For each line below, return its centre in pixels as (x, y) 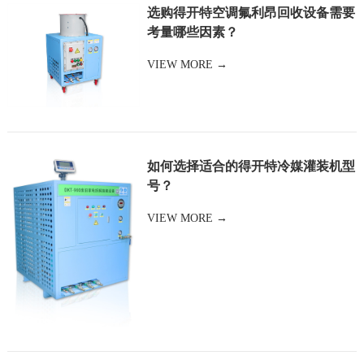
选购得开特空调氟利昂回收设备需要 (251, 12)
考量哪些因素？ (192, 32)
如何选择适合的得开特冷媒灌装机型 (251, 166)
